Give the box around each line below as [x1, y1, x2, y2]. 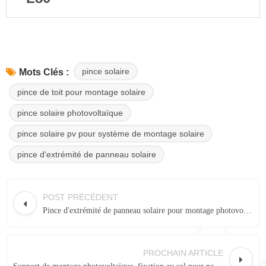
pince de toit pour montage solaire [17, 87, 145, 97]
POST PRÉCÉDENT [43, 192, 118, 202]
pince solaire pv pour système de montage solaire [17, 129, 204, 139]
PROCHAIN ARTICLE [143, 248, 223, 258]
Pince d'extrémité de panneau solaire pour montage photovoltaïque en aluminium [243, 206, 252, 216]
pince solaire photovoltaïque [17, 108, 123, 118]
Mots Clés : [19, 66, 69, 77]
